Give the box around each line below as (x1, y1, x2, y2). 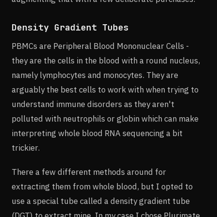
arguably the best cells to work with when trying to (12, 84, 199, 95)
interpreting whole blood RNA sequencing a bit (12, 127, 183, 139)
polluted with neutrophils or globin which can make (12, 113, 199, 124)
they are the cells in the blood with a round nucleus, (12, 55, 200, 66)
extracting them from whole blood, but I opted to (12, 181, 193, 192)
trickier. (12, 142, 40, 153)
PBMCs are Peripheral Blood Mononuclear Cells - (12, 40, 189, 51)
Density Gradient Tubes (12, 21, 129, 33)
